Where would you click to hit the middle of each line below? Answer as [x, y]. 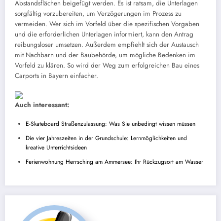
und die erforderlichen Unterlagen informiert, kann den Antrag [104, 35]
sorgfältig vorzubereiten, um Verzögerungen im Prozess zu [98, 14]
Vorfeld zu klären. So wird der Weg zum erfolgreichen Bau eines [107, 66]
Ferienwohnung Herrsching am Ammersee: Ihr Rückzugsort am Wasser [114, 162]
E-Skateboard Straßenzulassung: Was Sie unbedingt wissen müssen [110, 124]
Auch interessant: [42, 105]
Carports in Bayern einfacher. [56, 76]
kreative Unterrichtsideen [56, 148]
